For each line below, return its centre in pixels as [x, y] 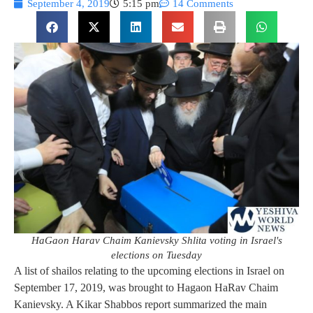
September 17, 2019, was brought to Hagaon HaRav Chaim [146, 287]
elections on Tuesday [156, 255]
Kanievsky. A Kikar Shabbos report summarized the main [140, 304]
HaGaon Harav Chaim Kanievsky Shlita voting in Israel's [156, 240]
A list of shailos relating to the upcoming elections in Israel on [149, 270]
